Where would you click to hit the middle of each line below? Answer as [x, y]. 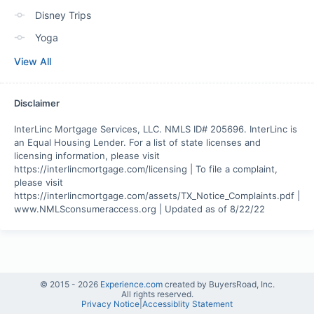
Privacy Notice [110, 304]
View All [33, 61]
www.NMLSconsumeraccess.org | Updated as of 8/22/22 [139, 209]
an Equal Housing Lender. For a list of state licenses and [137, 142]
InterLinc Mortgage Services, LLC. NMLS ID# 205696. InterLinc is [156, 129]
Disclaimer [37, 103]
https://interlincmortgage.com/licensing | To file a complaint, [146, 169]
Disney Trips [63, 15]
